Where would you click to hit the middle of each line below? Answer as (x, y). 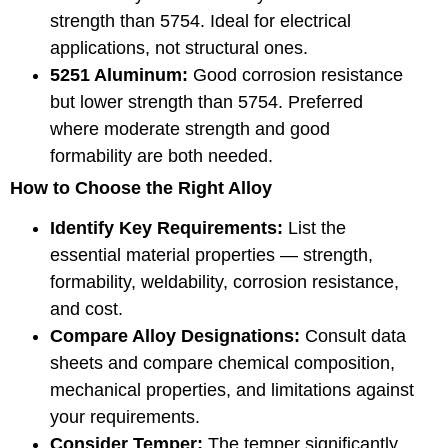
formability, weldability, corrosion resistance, (224, 282)
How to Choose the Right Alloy (141, 188)
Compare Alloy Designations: (175, 336)
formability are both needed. (161, 156)
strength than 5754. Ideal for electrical (200, 21)
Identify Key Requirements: (166, 228)
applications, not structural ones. (179, 48)
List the (314, 228)
